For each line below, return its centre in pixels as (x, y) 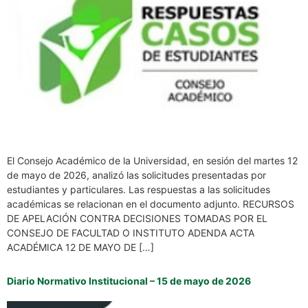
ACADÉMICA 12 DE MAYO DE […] (80, 247)
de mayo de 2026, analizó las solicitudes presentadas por (136, 175)
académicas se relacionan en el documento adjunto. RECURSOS (151, 203)
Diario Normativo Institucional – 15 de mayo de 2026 (130, 280)
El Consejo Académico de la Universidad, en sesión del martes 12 (152, 160)
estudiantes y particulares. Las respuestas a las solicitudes (139, 189)
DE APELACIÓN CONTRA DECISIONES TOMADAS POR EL (137, 218)
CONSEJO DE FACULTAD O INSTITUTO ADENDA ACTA (131, 232)
